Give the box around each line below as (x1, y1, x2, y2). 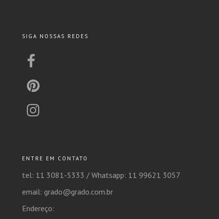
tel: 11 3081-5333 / (22, 170, 91, 180)
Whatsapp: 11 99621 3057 (91, 170, 180, 180)
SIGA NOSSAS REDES (22, 33, 88, 40)
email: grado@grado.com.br (22, 187, 113, 197)
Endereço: (22, 203, 54, 214)
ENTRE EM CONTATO (22, 155, 88, 162)
